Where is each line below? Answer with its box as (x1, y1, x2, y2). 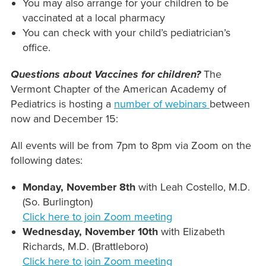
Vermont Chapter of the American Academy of (10, 83, 226, 96)
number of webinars (113, 97, 210, 111)
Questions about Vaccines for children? (10, 68, 201, 81)
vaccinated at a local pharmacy (22, 11, 168, 25)
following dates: (10, 154, 83, 167)
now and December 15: (10, 112, 118, 126)
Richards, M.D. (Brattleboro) (22, 240, 148, 254)
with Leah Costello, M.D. (135, 180, 250, 194)
